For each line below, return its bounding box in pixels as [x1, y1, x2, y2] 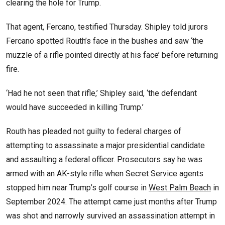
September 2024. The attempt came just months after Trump [6, 197, 217, 207]
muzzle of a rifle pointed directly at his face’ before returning [6, 50, 218, 60]
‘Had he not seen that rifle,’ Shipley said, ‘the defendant [6, 88, 197, 98]
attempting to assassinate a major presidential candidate [6, 141, 205, 151]
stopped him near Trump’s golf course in [6, 183, 149, 193]
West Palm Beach [149, 183, 211, 193]
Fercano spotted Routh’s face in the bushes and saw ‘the [6, 36, 203, 46]
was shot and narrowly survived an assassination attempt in [6, 211, 215, 221]
